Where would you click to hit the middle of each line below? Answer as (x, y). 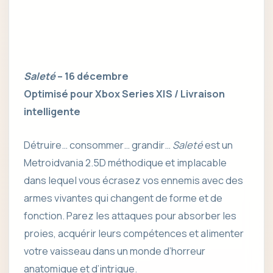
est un (218, 145)
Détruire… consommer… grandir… (98, 145)
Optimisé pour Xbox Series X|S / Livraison (124, 94)
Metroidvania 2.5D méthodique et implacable (125, 162)
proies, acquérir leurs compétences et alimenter (134, 233)
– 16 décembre (92, 76)
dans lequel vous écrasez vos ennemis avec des (133, 180)
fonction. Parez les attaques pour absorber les (130, 215)
